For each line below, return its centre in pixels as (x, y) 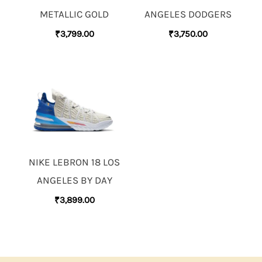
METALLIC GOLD (74, 14)
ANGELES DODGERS (188, 14)
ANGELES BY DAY (74, 180)
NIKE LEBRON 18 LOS (74, 162)
